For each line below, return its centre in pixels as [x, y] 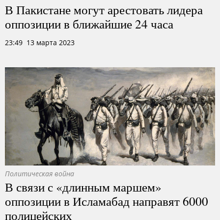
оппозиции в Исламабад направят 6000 [107, 201]
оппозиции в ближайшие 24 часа [89, 24]
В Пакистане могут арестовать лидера [104, 9]
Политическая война [40, 174]
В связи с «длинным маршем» [83, 187]
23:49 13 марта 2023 [40, 42]
